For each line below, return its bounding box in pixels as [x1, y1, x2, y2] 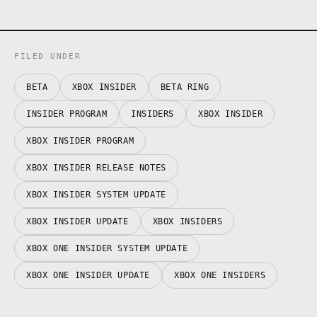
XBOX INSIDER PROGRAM [26, 135, 134, 146]
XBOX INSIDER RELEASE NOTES [26, 162, 166, 173]
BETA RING [160, 81, 209, 92]
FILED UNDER [14, 51, 81, 61]
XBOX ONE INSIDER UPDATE [26, 270, 150, 280]
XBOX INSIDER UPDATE [26, 216, 129, 226]
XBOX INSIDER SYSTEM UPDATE [26, 189, 166, 200]
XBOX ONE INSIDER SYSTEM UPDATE [26, 243, 188, 253]
